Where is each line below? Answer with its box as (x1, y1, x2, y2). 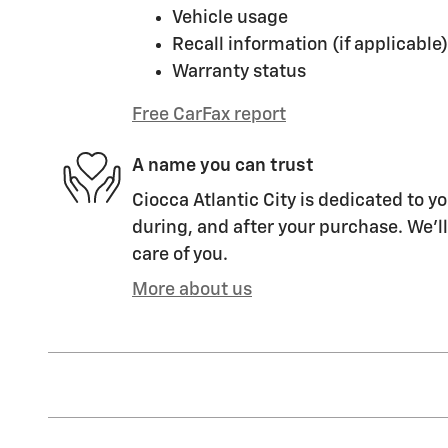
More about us (132, 280, 252, 299)
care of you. (132, 245, 228, 264)
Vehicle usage (172, 8, 288, 27)
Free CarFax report (132, 105, 286, 124)
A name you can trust (132, 157, 314, 175)
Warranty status (172, 62, 306, 81)
